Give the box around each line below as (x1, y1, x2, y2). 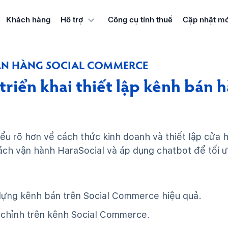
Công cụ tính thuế (107, 15, 173, 24)
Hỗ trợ (60, 15, 83, 25)
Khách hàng (6, 15, 50, 24)
